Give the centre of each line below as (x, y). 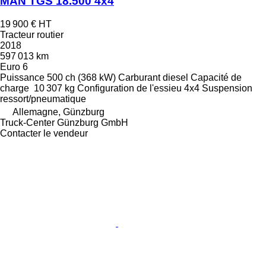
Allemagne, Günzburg (58, 112)
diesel (175, 77)
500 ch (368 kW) (81, 77)
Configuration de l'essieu (129, 88)
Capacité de (216, 77)
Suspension (227, 88)
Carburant (139, 77)
